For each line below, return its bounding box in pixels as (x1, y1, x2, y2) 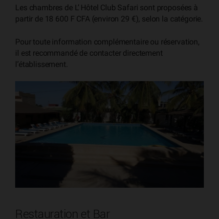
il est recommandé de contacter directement (15, 48, 163, 58)
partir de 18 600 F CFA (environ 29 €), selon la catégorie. (15, 14, 203, 24)
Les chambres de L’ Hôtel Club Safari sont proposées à (15, 3, 198, 13)
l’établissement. (15, 59, 68, 69)
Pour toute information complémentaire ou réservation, (15, 37, 199, 46)
